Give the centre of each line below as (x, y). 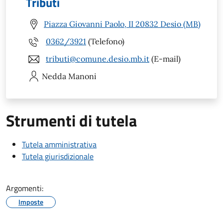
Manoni (82, 76)
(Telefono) (105, 42)
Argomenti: (25, 188)
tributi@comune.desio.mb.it (98, 59)
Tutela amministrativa (59, 144)
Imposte (31, 202)
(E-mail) (165, 59)
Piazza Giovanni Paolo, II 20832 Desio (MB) (122, 24)
